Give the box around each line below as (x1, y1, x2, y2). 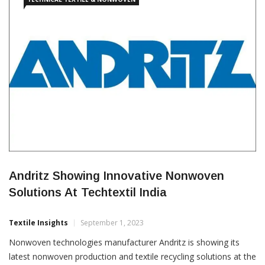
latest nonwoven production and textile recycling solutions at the (9, 250, 256, 262)
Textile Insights (9, 217, 68, 228)
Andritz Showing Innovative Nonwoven (9, 169, 224, 182)
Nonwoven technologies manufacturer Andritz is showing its (9, 236, 240, 248)
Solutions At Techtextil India (9, 185, 167, 199)
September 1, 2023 (80, 217, 144, 228)
